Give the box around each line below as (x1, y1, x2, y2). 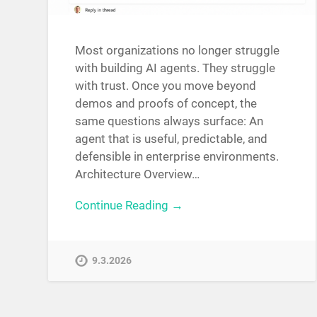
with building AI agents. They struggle (75, 60, 276, 75)
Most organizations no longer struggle (75, 42, 280, 57)
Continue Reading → (75, 197, 184, 212)
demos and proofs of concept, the (75, 96, 258, 110)
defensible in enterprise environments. (75, 149, 279, 163)
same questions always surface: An (75, 113, 264, 128)
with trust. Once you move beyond (75, 78, 257, 93)
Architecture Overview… (75, 166, 200, 181)
